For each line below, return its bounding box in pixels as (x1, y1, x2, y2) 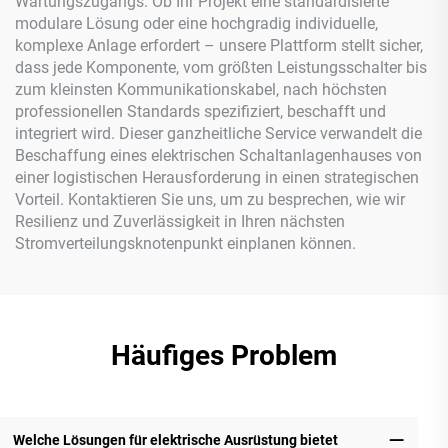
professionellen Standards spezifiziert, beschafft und (15, 102, 386, 122)
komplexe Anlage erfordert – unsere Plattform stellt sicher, (15, 36, 423, 56)
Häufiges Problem (111, 339, 337, 373)
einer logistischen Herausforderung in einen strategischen (15, 168, 419, 188)
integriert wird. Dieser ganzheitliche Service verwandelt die (15, 124, 422, 144)
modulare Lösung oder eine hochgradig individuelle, (15, 14, 378, 34)
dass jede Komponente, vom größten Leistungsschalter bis (15, 58, 427, 78)
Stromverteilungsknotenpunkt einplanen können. (15, 234, 356, 254)
